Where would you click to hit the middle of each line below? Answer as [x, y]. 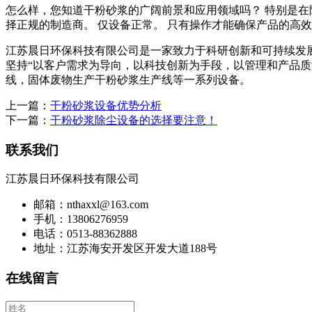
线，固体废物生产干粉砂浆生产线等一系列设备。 [128, 79]
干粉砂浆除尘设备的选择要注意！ [134, 120]
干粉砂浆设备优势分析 [106, 105]
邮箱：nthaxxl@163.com [91, 205]
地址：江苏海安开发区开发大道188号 [125, 249]
